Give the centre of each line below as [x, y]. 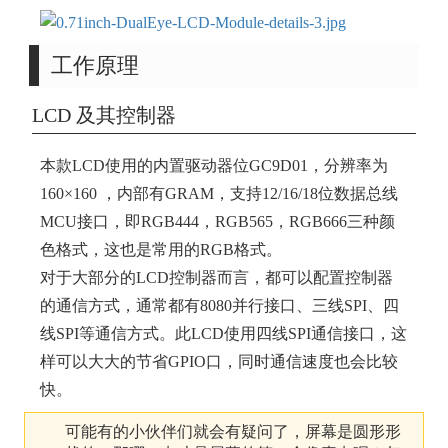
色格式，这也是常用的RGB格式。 [161, 249]
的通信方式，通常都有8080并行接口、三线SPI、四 [219, 305]
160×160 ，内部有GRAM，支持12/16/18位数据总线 [219, 193]
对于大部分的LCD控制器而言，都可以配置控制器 [216, 277]
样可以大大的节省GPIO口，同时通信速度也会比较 [219, 361]
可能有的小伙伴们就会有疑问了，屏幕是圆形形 [233, 431]
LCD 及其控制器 [104, 114]
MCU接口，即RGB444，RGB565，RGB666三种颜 [217, 221]
